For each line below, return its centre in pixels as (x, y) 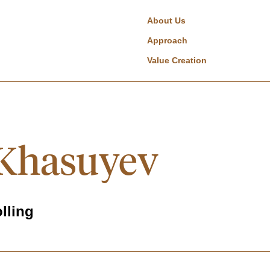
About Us (166, 20)
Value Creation (177, 60)
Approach (167, 40)
